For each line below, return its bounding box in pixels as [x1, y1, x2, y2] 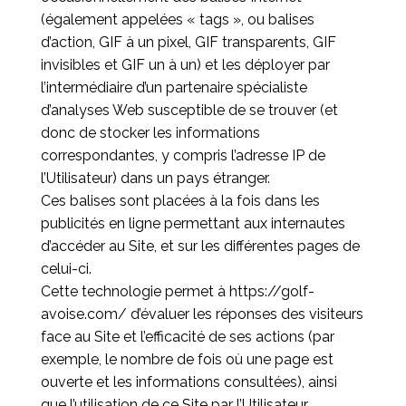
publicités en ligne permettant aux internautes [40, 215, 345, 232]
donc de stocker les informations [40, 124, 260, 141]
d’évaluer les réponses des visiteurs [126, 305, 363, 323]
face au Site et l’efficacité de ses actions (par [40, 328, 334, 345]
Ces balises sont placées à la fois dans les [40, 192, 320, 209]
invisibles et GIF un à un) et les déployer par [40, 56, 330, 73]
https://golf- [228, 283, 314, 300]
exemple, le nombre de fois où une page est [40, 351, 333, 368]
